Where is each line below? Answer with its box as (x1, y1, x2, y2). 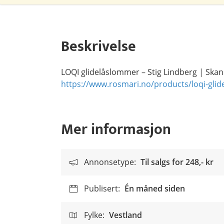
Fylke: (84, 209, 104, 220)
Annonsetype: (84, 156, 136, 167)
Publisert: (84, 183, 120, 194)
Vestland (109, 209, 142, 220)
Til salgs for (140, 156, 185, 167)
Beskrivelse (61, 34, 136, 59)
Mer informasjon (61, 117, 171, 142)
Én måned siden (124, 183, 185, 194)
